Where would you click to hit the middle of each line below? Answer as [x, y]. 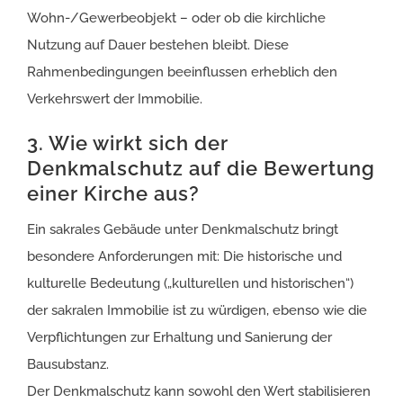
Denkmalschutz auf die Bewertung [201, 169]
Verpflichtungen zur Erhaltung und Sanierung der [179, 338]
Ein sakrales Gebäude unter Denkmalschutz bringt [183, 230]
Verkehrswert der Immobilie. [115, 99]
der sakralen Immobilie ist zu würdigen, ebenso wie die [197, 311]
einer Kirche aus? [113, 194]
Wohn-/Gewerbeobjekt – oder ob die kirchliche [176, 18]
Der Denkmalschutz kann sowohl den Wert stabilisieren [199, 392]
